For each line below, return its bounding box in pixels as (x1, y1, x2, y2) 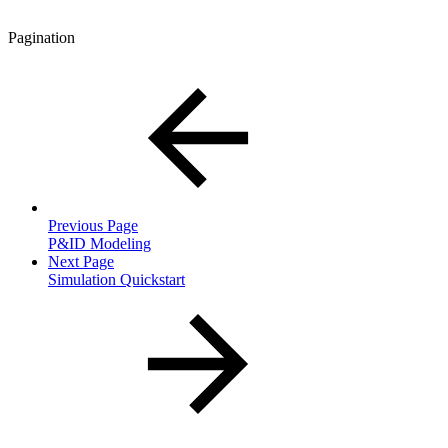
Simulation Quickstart (48, 271, 185, 289)
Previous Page (48, 217, 138, 235)
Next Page (48, 253, 114, 271)
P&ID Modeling (48, 235, 151, 253)
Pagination (8, 29, 75, 47)
